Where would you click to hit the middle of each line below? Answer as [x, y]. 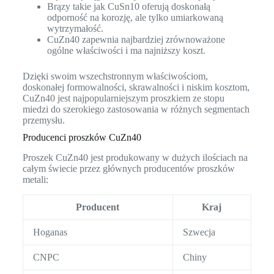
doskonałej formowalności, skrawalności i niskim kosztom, [136, 87]
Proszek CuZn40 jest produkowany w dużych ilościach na [135, 157]
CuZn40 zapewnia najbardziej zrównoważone [136, 40]
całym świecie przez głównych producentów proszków [128, 168]
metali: [35, 179]
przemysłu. [43, 120]
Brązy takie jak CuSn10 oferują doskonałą [128, 7]
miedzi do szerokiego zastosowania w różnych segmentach [136, 109]
